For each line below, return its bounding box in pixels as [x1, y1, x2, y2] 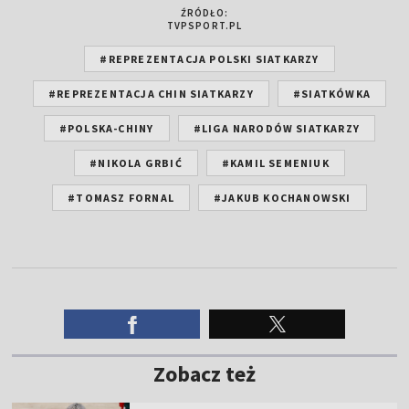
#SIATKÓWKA [292, 86, 371, 100]
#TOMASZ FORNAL [68, 190, 175, 204]
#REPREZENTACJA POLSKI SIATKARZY [100, 51, 320, 66]
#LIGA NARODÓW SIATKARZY [193, 121, 361, 135]
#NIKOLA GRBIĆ [89, 155, 183, 170]
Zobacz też [153, 359, 256, 388]
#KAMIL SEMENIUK [221, 155, 330, 170]
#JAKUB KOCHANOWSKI [214, 190, 351, 204]
